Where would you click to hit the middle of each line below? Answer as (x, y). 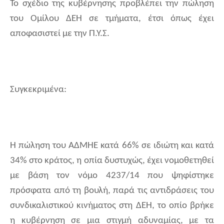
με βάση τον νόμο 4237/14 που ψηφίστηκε (112, 176)
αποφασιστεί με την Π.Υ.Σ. (60, 34)
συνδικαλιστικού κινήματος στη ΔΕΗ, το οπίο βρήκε (112, 206)
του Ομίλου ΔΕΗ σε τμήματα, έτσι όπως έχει (112, 19)
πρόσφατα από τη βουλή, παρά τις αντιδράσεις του (112, 191)
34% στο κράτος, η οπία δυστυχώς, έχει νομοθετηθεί (112, 161)
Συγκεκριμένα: (38, 90)
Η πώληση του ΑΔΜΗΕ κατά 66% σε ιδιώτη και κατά (112, 146)
